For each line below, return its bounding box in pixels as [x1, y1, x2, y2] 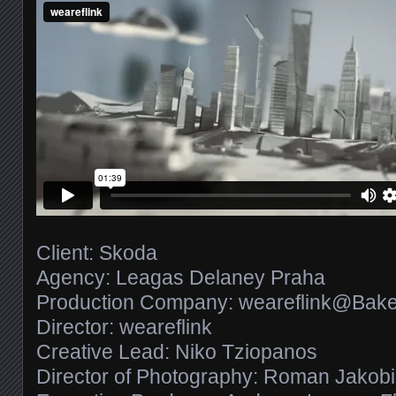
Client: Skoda [36, 240, 157, 264]
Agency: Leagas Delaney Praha [36, 265, 325, 289]
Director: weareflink [36, 315, 212, 339]
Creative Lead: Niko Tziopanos [36, 339, 317, 363]
